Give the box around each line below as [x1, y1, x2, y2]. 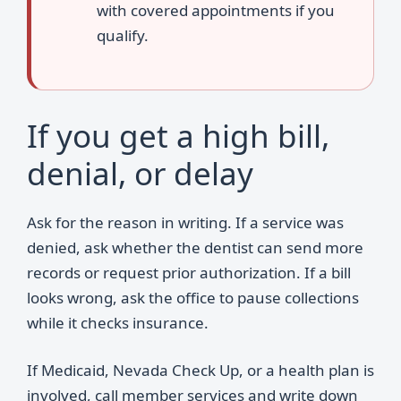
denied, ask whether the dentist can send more [27, 236, 363, 258]
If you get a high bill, [27, 114, 329, 157]
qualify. [97, 25, 149, 46]
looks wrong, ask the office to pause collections [27, 286, 359, 308]
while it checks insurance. [27, 311, 209, 333]
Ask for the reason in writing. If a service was [27, 211, 344, 233]
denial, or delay [27, 151, 253, 194]
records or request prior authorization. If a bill [27, 261, 351, 283]
